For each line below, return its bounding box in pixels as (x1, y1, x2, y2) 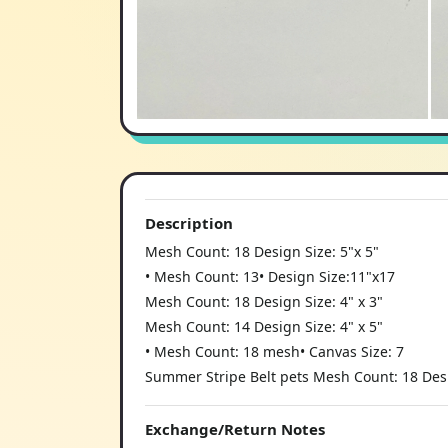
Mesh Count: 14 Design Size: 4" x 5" (145, 316, 383, 336)
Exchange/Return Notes (145, 418, 325, 439)
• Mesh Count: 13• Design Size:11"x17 (145, 266, 395, 286)
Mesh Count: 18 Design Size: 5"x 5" (145, 241, 379, 261)
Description (145, 212, 233, 233)
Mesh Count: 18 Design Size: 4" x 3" (145, 291, 383, 311)
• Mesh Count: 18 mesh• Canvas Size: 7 (145, 341, 404, 361)
